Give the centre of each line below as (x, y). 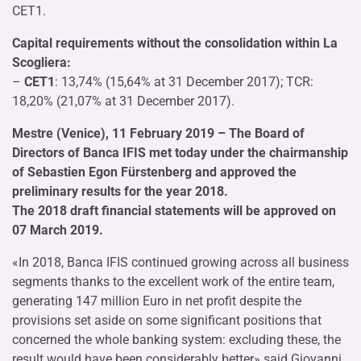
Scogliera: (41, 62)
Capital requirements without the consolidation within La (175, 43)
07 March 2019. (58, 230)
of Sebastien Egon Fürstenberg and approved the (154, 172)
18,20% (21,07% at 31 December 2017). (123, 101)
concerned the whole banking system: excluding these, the (176, 339)
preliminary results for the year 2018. (120, 191)
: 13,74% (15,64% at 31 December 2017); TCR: (184, 81)
